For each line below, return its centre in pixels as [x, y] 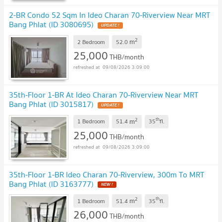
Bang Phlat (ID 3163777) [51, 184]
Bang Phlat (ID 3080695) [51, 25]
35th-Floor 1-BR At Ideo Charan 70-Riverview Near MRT [104, 95]
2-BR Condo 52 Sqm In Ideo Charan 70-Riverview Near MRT [110, 15]
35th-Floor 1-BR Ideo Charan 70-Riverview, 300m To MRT [107, 174]
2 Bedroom [91, 42]
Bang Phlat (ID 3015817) [51, 104]
